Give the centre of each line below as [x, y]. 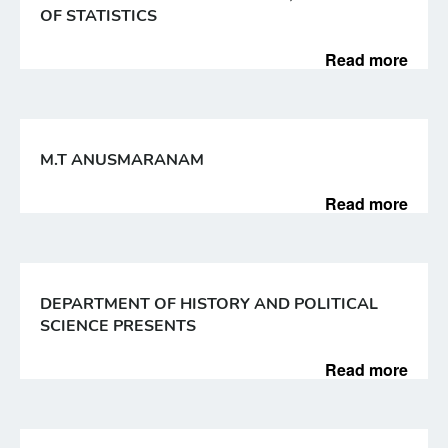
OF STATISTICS [98, 16]
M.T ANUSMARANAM [122, 160]
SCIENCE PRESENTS [118, 326]
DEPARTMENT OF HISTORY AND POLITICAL [209, 304]
